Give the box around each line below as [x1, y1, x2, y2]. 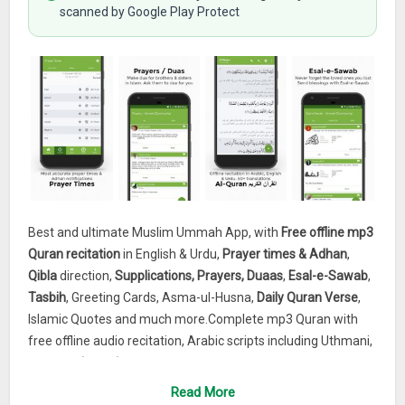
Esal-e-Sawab [288, 268, 369, 284]
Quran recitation [28, 247, 121, 262]
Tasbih [28, 290, 67, 306]
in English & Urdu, [120, 247, 223, 262]
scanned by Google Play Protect [60, 5, 240, 19]
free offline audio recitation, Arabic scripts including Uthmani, [28, 334, 373, 349]
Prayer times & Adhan [222, 247, 348, 262]
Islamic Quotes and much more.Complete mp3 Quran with [28, 312, 359, 327]
